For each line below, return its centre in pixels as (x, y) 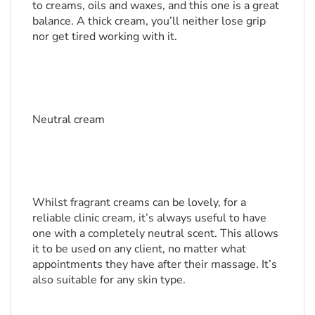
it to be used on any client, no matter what (139, 249)
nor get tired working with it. (105, 37)
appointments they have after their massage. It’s (155, 264)
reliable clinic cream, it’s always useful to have (149, 218)
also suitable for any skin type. (109, 279)
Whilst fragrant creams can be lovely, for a (139, 202)
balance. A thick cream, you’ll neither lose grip (149, 21)
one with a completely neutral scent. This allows (155, 233)
